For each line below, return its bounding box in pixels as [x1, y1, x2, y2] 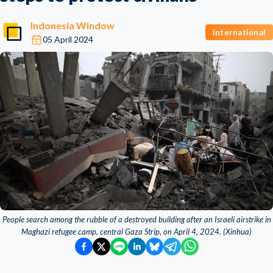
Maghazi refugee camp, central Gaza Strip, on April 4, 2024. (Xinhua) [21, 227, 252, 236]
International [212, 27, 266, 37]
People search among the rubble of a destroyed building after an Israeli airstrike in [2, 214, 271, 224]
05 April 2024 [43, 34, 93, 44]
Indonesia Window [30, 19, 115, 31]
